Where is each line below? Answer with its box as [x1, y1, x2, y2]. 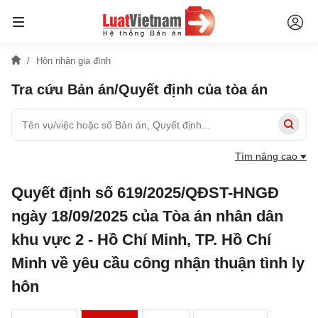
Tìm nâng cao [235, 150, 300, 162]
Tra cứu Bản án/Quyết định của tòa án [11, 82, 268, 97]
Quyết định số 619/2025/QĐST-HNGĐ [11, 184, 279, 202]
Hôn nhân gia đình [36, 55, 111, 66]
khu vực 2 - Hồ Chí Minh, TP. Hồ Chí [11, 231, 271, 248]
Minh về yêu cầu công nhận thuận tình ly [11, 254, 305, 272]
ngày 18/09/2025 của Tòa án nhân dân [11, 207, 283, 225]
